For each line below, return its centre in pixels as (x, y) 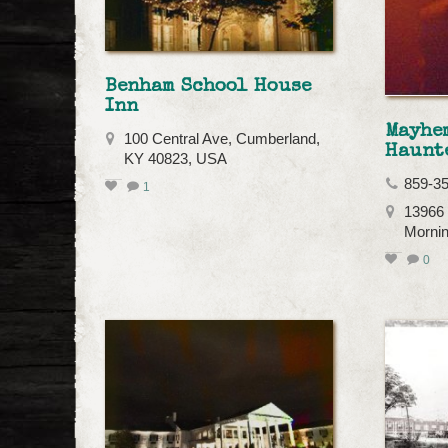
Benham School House (208, 87)
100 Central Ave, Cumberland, (222, 139)
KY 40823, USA (175, 159)
